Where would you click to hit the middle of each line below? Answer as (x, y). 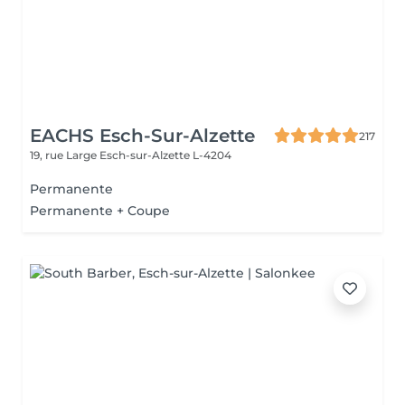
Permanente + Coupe (100, 211)
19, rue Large (65, 155)
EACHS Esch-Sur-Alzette (142, 136)
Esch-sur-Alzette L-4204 (165, 155)
